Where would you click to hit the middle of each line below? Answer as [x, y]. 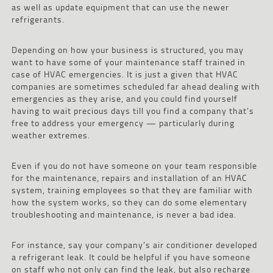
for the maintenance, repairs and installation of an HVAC [129, 177]
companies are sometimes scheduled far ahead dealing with [136, 86]
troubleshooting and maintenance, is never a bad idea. [124, 214]
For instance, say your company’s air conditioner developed [134, 244]
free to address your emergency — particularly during [123, 122]
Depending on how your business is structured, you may [127, 49]
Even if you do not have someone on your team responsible [134, 165]
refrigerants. [38, 19]
